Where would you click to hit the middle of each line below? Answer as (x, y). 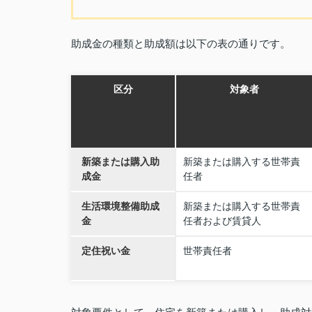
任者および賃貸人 (222, 221)
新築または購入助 (120, 162)
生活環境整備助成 (120, 206)
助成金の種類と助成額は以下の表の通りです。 (181, 44)
